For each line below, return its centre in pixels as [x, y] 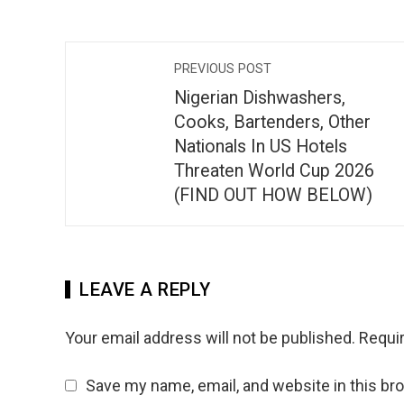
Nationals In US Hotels [261, 147]
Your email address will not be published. [210, 338]
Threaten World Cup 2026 [274, 171]
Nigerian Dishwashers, [260, 98]
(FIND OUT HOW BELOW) [273, 195]
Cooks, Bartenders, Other [272, 122]
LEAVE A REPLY [145, 289]
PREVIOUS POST [223, 69]
